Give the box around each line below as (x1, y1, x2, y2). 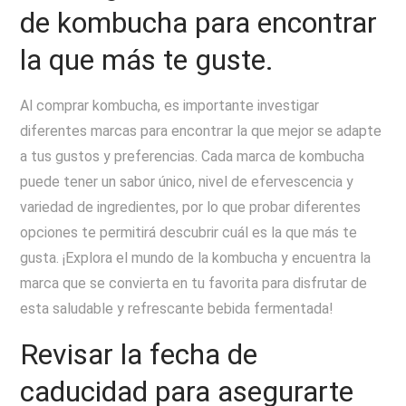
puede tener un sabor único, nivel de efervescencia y (20, 173, 354, 190)
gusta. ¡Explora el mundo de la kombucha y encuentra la (20, 249, 372, 266)
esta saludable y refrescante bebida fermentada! (20, 300, 334, 317)
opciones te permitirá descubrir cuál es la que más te (20, 224, 358, 241)
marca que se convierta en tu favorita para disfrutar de (20, 275, 368, 292)
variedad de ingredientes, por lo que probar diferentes (20, 198, 362, 216)
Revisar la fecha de (20, 337, 258, 372)
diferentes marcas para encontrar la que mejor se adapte (20, 122, 382, 140)
